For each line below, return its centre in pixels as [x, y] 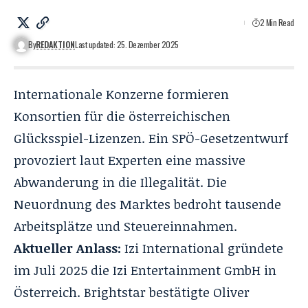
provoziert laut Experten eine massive [130, 160]
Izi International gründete [202, 248]
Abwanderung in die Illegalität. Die [120, 182]
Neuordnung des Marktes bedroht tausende [147, 204]
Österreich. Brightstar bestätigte [113, 292]
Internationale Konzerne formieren [121, 94]
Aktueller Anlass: [67, 248]
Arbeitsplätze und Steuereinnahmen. [125, 226]
